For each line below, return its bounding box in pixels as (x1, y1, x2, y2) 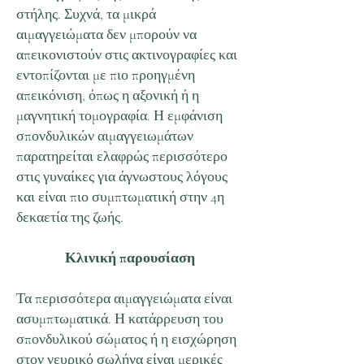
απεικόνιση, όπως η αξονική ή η (16, 86, 199, 104)
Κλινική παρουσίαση (65, 249, 195, 266)
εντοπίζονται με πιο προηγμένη (16, 66, 195, 84)
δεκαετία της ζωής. (16, 208, 123, 226)
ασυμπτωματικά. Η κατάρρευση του (16, 310, 223, 327)
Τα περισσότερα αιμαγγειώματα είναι (16, 289, 232, 307)
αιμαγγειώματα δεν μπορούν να (16, 25, 197, 43)
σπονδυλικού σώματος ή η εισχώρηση (16, 330, 236, 348)
